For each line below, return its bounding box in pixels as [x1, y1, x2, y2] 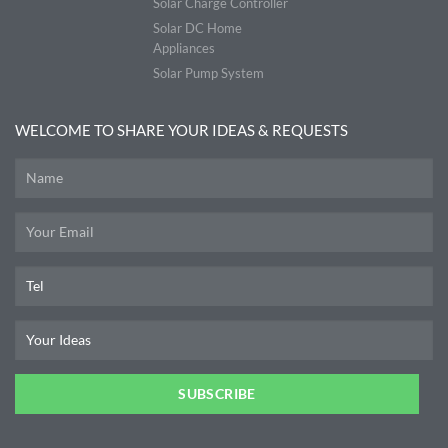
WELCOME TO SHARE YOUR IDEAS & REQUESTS [15, 120, 348, 139]
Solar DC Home [152, 19, 242, 36]
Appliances [152, 39, 215, 56]
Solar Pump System [152, 64, 264, 81]
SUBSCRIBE [178, 384, 256, 402]
